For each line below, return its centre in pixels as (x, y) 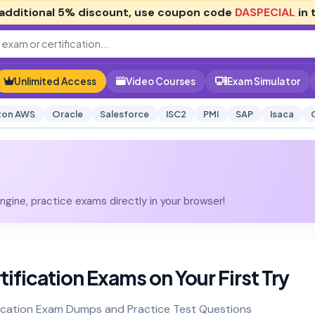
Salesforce (124, 114)
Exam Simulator (264, 81)
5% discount (93, 12)
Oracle (67, 114)
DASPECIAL (265, 12)
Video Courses (161, 81)
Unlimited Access (55, 81)
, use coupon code (182, 12)
